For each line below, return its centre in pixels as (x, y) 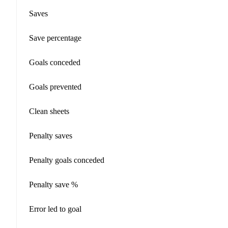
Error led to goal (55, 209)
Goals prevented (55, 87)
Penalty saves (51, 135)
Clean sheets (49, 111)
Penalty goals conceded (67, 160)
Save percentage (55, 38)
